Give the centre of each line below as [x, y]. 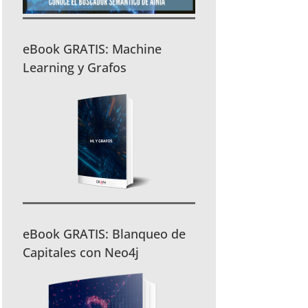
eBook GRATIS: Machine [92, 48]
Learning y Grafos [75, 67]
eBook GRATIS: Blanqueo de [104, 233]
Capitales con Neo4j [81, 252]
